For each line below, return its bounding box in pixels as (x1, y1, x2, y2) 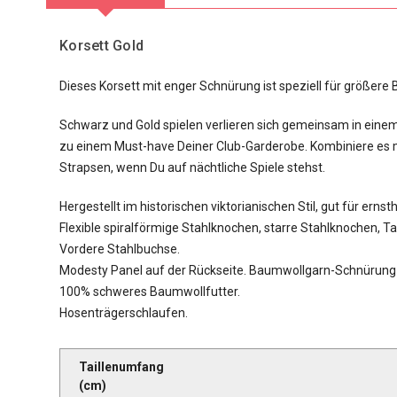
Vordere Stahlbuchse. (59, 242, 180, 256)
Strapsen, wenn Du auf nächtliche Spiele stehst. (59, 160, 325, 175)
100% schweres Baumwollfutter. (59, 284, 240, 299)
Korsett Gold (59, 37, 148, 54)
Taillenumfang (79, 360, 167, 374)
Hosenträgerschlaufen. (59, 306, 188, 320)
